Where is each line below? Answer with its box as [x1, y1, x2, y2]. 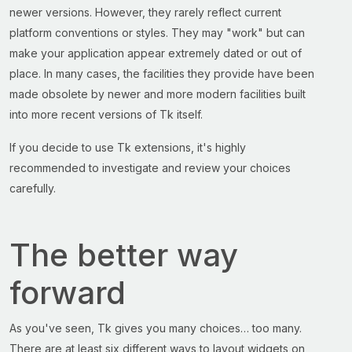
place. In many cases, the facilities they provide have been [9, 67, 314, 80]
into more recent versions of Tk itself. [9, 108, 203, 121]
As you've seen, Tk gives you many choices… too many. [9, 321, 302, 335]
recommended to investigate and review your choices [9, 161, 291, 174]
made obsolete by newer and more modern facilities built [9, 87, 306, 101]
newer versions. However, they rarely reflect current [9, 5, 281, 19]
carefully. [9, 181, 56, 195]
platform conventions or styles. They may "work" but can [9, 26, 305, 39]
